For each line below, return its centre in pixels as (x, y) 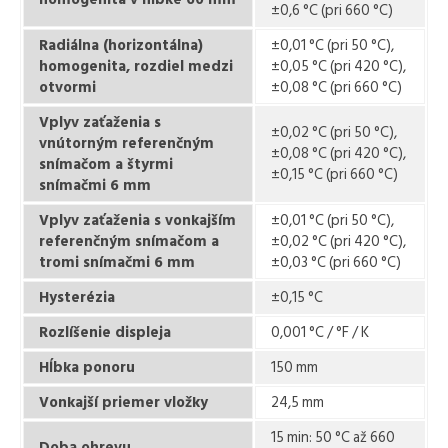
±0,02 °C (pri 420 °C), (338, 241)
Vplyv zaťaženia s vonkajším (137, 220)
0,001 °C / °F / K (320, 332)
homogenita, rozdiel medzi (136, 66)
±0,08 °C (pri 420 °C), (338, 153)
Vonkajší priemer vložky (123, 402)
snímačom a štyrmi (106, 164)
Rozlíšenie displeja (105, 332)
